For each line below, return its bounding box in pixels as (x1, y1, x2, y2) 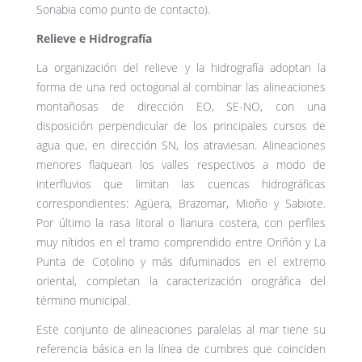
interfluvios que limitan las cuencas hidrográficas (36, 176, 326, 192)
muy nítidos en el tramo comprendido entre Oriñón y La (36, 234, 326, 250)
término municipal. (36, 293, 129, 309)
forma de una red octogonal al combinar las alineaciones (36, 79, 326, 95)
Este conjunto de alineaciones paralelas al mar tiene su (36, 322, 326, 338)
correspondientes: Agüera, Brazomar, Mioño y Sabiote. (36, 196, 326, 212)
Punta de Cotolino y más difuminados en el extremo (36, 254, 326, 270)
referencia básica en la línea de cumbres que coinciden (36, 341, 326, 357)
